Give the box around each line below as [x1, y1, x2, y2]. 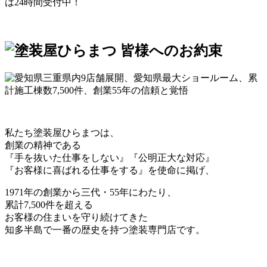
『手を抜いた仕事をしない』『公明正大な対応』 [5, 152, 215, 163]
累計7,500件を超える [5, 199, 93, 210]
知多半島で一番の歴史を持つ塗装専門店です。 [5, 224, 205, 235]
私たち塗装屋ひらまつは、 [5, 127, 119, 138]
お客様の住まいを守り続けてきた [5, 212, 148, 222]
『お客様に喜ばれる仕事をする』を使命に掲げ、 [5, 164, 215, 175]
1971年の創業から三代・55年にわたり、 [5, 187, 176, 197]
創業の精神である [5, 139, 81, 150]
